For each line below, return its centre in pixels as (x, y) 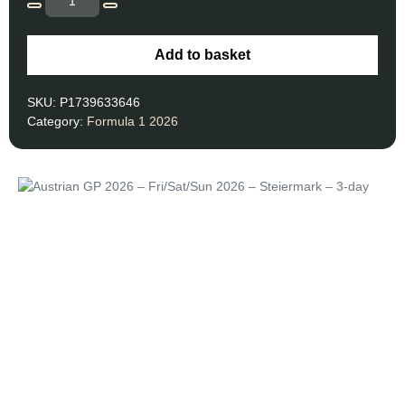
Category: (57, 121)
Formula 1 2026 (132, 121)
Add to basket (202, 54)
